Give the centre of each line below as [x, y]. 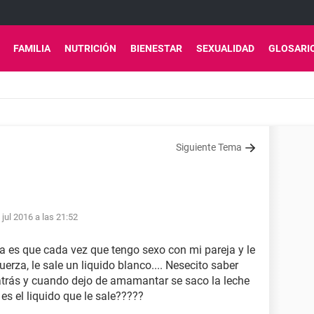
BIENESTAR [156, 48]
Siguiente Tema [209, 147]
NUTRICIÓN [90, 48]
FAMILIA [32, 48]
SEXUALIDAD [225, 48]
